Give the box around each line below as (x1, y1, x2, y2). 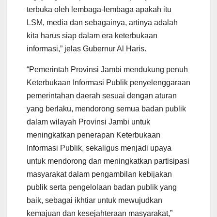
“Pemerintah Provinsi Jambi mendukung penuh (27, 65, 188, 74)
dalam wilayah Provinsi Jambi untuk (27, 117, 150, 126)
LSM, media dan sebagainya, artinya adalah (27, 18, 178, 27)
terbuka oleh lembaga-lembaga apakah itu (27, 5, 171, 14)
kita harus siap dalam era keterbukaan (27, 31, 157, 40)
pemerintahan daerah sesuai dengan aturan (27, 91, 177, 100)
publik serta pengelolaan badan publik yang (27, 183, 177, 191)
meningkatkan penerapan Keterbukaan (27, 130, 160, 139)
